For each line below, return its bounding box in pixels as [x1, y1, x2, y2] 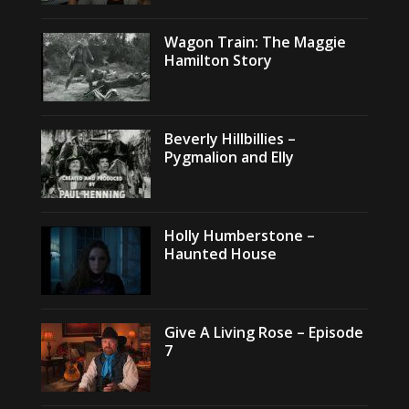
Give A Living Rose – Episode [163, 322, 363, 342]
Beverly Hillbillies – [163, 129, 296, 149]
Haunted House [163, 244, 277, 264]
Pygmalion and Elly [163, 147, 294, 167]
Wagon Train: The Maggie [163, 32, 346, 52]
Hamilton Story [163, 50, 272, 70]
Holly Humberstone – [163, 225, 315, 246]
